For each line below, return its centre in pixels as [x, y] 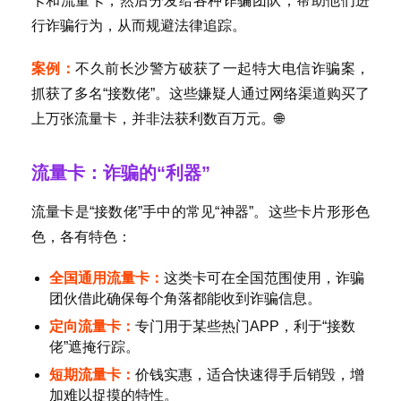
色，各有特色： [81, 237]
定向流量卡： [92, 327]
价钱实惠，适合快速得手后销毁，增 [250, 375]
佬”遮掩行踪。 [94, 347]
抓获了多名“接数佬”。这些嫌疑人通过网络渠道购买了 [200, 94]
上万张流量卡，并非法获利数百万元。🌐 [158, 119]
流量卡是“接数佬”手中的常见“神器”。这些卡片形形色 [200, 212]
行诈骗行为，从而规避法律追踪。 [139, 26]
